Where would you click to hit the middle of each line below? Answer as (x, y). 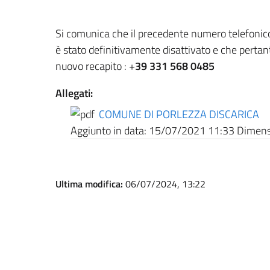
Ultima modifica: (90, 184)
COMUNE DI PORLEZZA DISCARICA (179, 114)
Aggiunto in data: (108, 130)
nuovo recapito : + (95, 66)
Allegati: (74, 93)
